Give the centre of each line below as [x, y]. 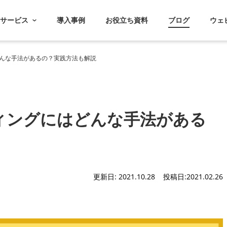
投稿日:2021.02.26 [193, 177]
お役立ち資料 [127, 20]
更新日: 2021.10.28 [125, 177]
